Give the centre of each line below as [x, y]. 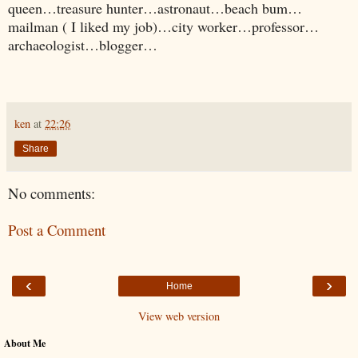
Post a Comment [57, 230]
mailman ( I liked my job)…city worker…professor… [163, 26]
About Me [25, 343]
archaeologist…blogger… [83, 44]
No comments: [52, 193]
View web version [179, 316]
